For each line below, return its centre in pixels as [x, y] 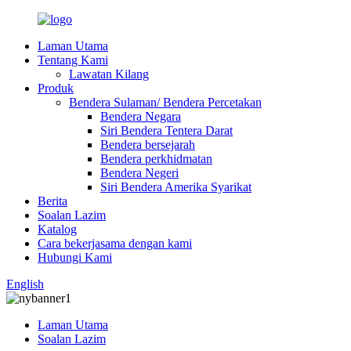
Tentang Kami [73, 60]
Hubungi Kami [75, 257]
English [25, 284]
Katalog [57, 229]
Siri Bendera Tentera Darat [166, 130]
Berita [52, 201]
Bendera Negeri [139, 173]
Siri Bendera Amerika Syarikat [176, 187]
